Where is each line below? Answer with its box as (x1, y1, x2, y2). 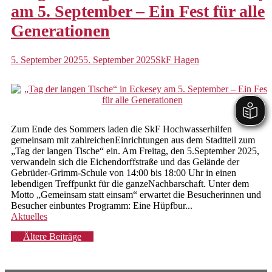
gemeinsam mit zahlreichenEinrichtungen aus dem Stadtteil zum (11, 134, 255, 145)
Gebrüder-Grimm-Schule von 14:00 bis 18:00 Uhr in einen (11, 167, 236, 178)
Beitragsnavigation (10, 221, 128, 237)
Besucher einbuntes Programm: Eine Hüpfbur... (11, 200, 192, 211)
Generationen (11, 21, 110, 40)
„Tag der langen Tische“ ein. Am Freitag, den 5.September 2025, (11, 145, 259, 156)
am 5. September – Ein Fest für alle (11, 1, 265, 21)
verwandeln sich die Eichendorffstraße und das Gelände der (11, 156, 239, 167)
